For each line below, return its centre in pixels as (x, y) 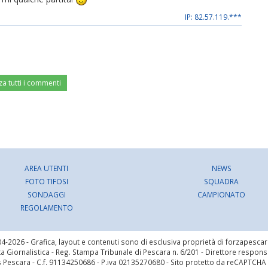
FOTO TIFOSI (46, 182)
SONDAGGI (46, 195)
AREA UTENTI (47, 168)
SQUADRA (222, 182)
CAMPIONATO (222, 195)
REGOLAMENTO (46, 208)
